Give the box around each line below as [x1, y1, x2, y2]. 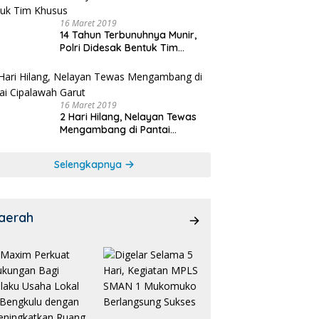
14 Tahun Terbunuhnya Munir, [60, 28, 197, 42]
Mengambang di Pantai [60, 123, 171, 137]
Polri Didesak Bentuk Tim [60, 41, 179, 55]
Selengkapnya [54, 158, 125, 172]
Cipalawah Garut [60, 136, 140, 150]
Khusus [60, 54, 94, 68]
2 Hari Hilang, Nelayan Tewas [60, 110, 197, 124]
